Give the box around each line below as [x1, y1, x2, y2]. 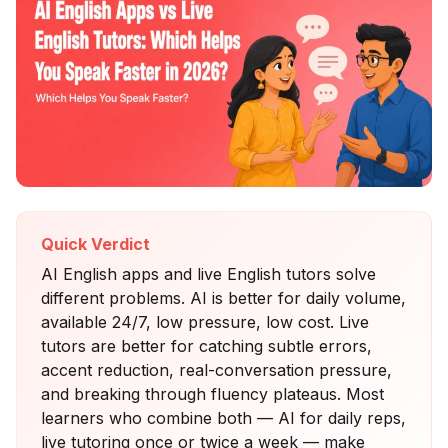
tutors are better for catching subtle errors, [41, 335, 372, 356]
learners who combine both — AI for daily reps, [41, 407, 406, 428]
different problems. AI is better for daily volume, [41, 287, 406, 308]
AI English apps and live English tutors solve [41, 263, 376, 284]
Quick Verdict [41, 234, 150, 255]
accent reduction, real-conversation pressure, [41, 359, 392, 380]
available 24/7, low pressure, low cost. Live [41, 311, 369, 332]
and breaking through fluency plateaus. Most [41, 383, 384, 404]
